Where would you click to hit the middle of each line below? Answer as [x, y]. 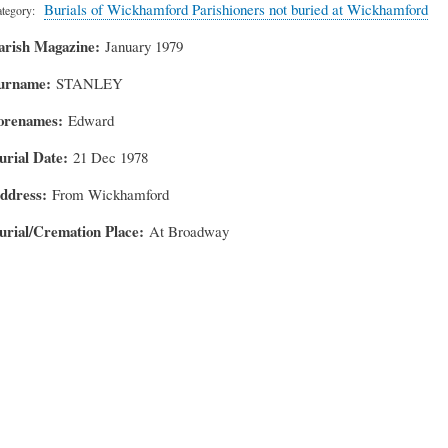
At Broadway [189, 230]
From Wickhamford [111, 193]
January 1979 [144, 45]
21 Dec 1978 [111, 156]
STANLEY [88, 82]
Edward [89, 119]
